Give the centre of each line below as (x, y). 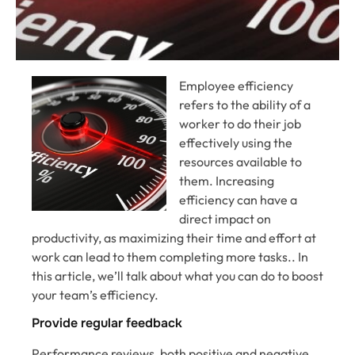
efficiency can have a (238, 200)
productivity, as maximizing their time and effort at (174, 238)
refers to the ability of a (245, 105)
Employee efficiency (236, 86)
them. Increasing (227, 181)
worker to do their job (240, 124)
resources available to (240, 162)
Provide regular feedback (107, 323)
